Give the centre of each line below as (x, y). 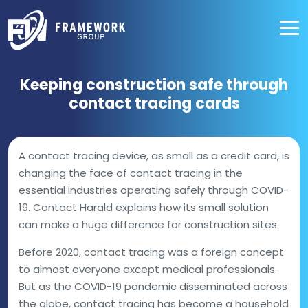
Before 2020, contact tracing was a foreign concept (151, 252)
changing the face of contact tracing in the (131, 173)
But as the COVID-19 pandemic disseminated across (153, 286)
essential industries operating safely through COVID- (154, 190)
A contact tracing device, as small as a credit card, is (154, 156)
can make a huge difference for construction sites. (149, 224)
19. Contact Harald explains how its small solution (144, 207)
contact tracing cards (154, 103)
